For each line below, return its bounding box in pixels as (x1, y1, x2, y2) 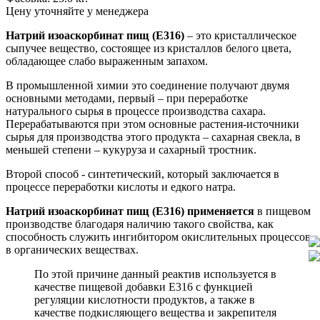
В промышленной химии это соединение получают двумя (6, 79, 289, 91)
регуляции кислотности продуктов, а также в (34, 293, 255, 306)
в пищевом (257, 204, 311, 217)
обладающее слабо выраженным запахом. (6, 54, 208, 67)
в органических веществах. (6, 243, 139, 256)
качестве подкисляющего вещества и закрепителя (34, 306, 276, 319)
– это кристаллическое (187, 29, 296, 41)
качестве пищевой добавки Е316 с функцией (34, 280, 253, 293)
